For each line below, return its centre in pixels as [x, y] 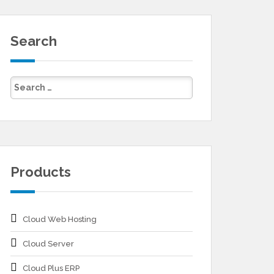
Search [34, 41]
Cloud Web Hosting [60, 219]
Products [41, 172]
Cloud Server [48, 244]
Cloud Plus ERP [51, 268]
